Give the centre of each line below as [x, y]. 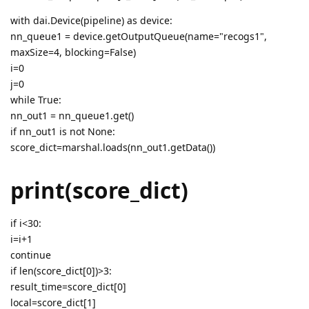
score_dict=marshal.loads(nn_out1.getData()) [113, 147]
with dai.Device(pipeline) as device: [91, 20]
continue [31, 255]
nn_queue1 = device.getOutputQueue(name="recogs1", [139, 36]
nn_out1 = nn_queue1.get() [72, 115]
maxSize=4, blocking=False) [73, 52]
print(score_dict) [99, 190]
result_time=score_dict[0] [68, 287]
